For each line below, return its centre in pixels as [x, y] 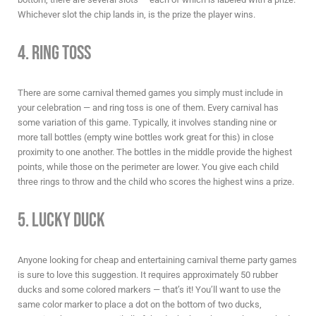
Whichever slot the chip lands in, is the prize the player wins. [136, 14]
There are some [50, 92]
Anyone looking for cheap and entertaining [102, 260]
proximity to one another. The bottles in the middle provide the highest [155, 152]
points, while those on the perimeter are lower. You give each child [148, 166]
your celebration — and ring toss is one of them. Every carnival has [148, 107]
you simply [199, 92]
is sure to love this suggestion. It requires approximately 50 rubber [148, 275]
